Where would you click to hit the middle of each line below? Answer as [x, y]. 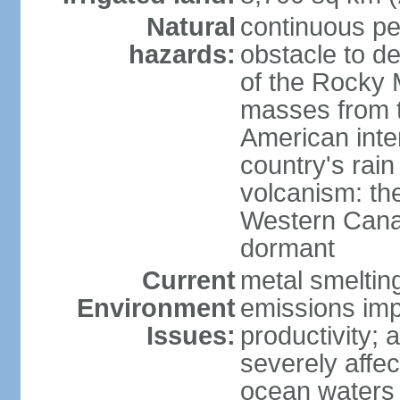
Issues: [191, 336]
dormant [287, 248]
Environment [156, 308]
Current [188, 280]
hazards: [182, 54]
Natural [191, 27]
